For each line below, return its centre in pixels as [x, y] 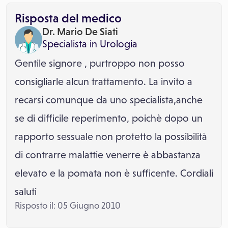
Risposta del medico [68, 18]
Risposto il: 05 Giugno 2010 [68, 206]
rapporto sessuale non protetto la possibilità [111, 136]
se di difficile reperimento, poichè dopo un [109, 118]
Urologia [119, 44]
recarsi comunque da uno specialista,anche [109, 100]
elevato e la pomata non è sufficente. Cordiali [114, 173]
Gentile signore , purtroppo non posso [100, 63]
